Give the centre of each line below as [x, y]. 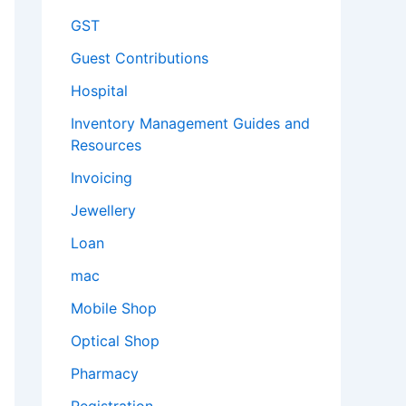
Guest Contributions [140, 58]
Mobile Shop [114, 309]
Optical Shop [115, 341]
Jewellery [103, 211]
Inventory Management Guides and [190, 124]
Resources [106, 145]
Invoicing [101, 178]
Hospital [99, 91]
